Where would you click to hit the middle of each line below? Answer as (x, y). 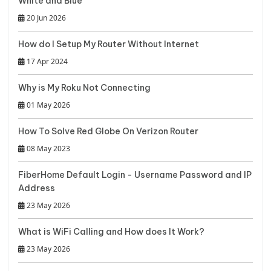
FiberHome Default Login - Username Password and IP (135, 175)
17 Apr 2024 (46, 61)
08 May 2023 (47, 148)
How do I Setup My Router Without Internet (109, 44)
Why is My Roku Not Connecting (84, 87)
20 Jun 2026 (45, 18)
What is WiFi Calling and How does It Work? (111, 231)
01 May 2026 (47, 105)
